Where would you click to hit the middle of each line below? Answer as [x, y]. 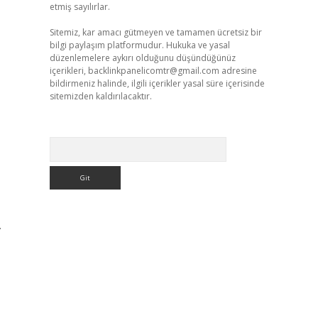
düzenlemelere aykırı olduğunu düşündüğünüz [142, 58]
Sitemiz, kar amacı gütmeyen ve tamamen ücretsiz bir [155, 32]
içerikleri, [68, 71]
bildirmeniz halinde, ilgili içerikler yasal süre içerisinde [157, 83]
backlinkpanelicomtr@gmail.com [153, 71]
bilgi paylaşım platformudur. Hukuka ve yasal [139, 45]
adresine [238, 71]
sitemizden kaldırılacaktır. [100, 96]
